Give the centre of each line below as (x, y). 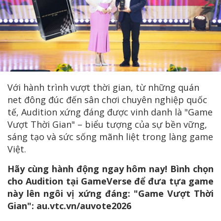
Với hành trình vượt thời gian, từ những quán (103, 87)
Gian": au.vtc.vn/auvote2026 (69, 206)
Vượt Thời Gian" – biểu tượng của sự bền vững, (107, 124)
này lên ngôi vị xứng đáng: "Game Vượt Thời (110, 193)
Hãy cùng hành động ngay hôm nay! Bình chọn (110, 169)
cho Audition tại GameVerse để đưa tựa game (110, 181)
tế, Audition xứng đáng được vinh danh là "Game (110, 112)
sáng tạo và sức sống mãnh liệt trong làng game (110, 137)
